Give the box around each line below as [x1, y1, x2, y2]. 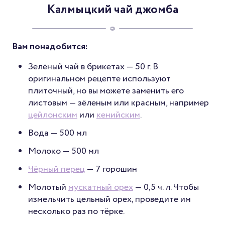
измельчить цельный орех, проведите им [28, 192, 191, 206]
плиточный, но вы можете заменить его [28, 84, 184, 97]
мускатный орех [68, 180, 133, 194]
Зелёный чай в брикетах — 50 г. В [28, 60, 158, 73]
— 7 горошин [85, 162, 137, 176]
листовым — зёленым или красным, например [28, 96, 209, 109]
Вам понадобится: [12, 40, 88, 53]
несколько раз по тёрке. [28, 204, 125, 218]
